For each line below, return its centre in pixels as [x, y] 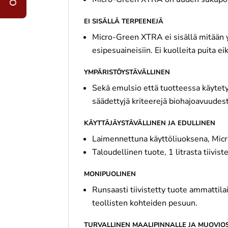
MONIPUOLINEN [110, 174]
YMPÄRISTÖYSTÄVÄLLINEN [127, 72]
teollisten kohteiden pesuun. [145, 203]
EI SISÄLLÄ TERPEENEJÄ [124, 21]
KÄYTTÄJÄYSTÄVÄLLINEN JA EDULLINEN [150, 123]
